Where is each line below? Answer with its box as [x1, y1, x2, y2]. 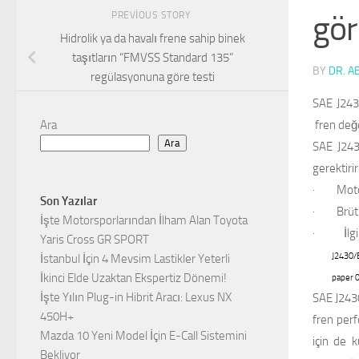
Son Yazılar [40, 194, 97, 209]
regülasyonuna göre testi [90, 70, 215, 85]
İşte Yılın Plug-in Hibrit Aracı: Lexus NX [40, 290, 232, 305]
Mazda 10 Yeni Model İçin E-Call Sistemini [40, 329, 247, 344]
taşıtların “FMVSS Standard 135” [71, 50, 233, 66]
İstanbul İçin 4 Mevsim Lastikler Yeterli [40, 252, 230, 267]
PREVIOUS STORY [111, 9, 193, 21]
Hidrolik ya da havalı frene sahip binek [59, 31, 245, 46]
